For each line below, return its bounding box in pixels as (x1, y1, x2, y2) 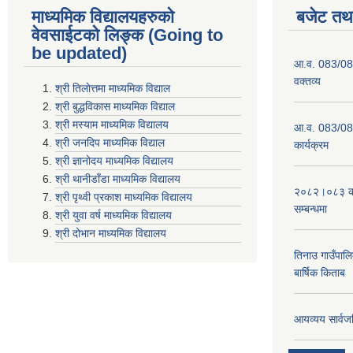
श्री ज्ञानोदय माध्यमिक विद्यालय (55, 154, 173, 167)
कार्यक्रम (294, 139, 329, 151)
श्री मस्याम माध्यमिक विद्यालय (55, 118, 169, 131)
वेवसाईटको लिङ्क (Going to (32, 25, 223, 45)
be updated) (32, 43, 127, 63)
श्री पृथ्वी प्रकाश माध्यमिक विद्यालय (55, 191, 192, 203)
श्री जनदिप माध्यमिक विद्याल (55, 136, 165, 149)
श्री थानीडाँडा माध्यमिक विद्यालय (55, 173, 180, 185)
